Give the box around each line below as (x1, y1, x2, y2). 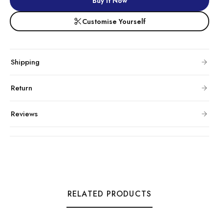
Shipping (11, 57, 40, 67)
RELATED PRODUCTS (67, 188, 152, 199)
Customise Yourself (82, 16, 146, 26)
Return (11, 83, 32, 93)
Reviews (11, 109, 38, 119)
